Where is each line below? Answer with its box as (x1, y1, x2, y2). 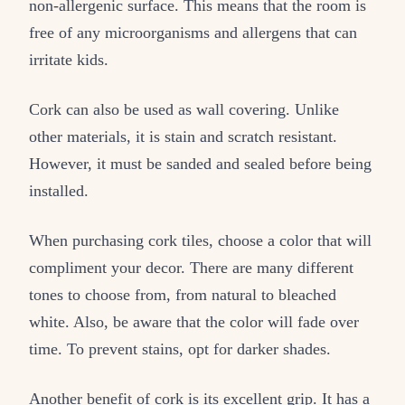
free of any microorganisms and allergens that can (29, 23, 357, 42)
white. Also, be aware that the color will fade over (29, 312, 359, 331)
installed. (29, 181, 89, 200)
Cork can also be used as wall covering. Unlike (29, 99, 339, 118)
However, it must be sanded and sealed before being (29, 154, 372, 173)
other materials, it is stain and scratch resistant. (29, 127, 337, 146)
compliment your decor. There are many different (29, 258, 353, 277)
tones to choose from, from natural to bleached (29, 285, 336, 304)
